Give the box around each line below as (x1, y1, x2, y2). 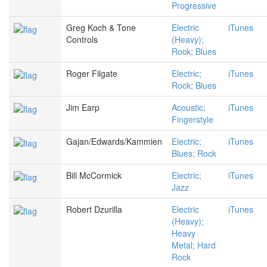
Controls (66, 33, 98, 46)
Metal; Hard (172, 239, 216, 252)
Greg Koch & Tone (66, 21, 136, 34)
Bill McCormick (66, 169, 122, 182)
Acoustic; (172, 101, 206, 114)
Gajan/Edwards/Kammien (66, 135, 162, 148)
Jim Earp (66, 101, 100, 114)
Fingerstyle (172, 113, 213, 126)
